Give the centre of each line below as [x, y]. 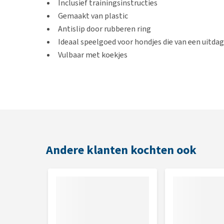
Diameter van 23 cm [81, 107]
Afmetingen [78, 86]
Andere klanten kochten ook [121, 150]
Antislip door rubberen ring [104, 29]
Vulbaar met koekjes [93, 55]
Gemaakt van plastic [93, 16]
